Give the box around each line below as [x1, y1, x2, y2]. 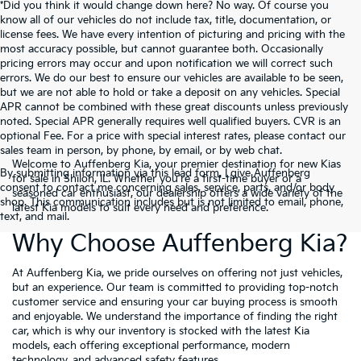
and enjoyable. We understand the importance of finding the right [12, 309, 338, 323]
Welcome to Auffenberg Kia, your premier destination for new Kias [12, 157, 341, 171]
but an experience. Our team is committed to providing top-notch [12, 280, 338, 294]
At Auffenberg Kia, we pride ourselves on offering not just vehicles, [12, 266, 342, 280]
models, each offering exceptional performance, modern [12, 338, 290, 352]
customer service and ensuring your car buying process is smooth [12, 295, 338, 309]
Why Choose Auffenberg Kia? [12, 229, 347, 259]
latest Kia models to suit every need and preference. [12, 201, 268, 214]
